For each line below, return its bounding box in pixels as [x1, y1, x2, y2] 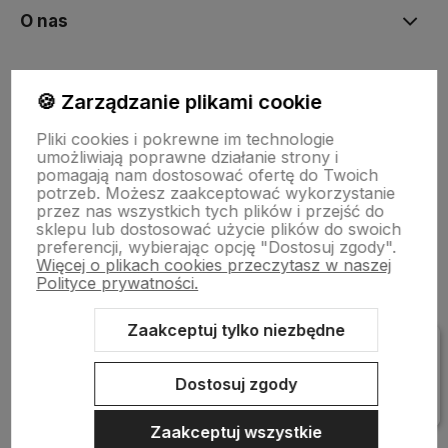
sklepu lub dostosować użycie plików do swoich [36, 219, 402, 239]
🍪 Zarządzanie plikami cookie [36, 90, 323, 114]
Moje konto [20, 78, 117, 99]
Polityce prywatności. [36, 273, 199, 293]
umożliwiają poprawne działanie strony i [36, 147, 339, 167]
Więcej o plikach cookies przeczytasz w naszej [36, 255, 392, 275]
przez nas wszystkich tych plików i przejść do [36, 201, 385, 221]
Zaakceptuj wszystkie [150, 422, 323, 442]
